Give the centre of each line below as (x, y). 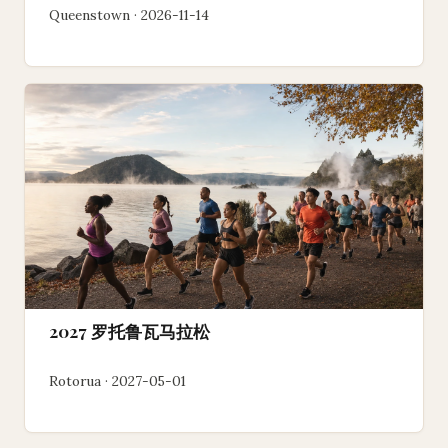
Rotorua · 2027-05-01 (117, 380)
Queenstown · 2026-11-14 (129, 15)
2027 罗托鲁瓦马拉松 (129, 331)
